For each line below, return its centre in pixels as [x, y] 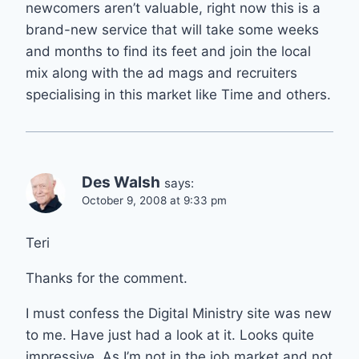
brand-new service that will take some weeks [172, 29]
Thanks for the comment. [107, 278]
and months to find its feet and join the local [168, 51]
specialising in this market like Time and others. [178, 94]
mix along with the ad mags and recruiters [161, 73]
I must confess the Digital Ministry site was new [179, 313]
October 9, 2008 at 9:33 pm [154, 200]
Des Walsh [121, 182]
